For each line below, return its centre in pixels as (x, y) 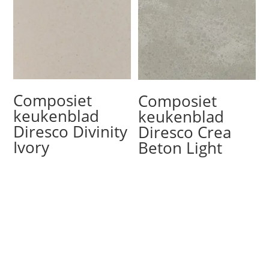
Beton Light (180, 148)
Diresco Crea (185, 132)
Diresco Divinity (71, 132)
